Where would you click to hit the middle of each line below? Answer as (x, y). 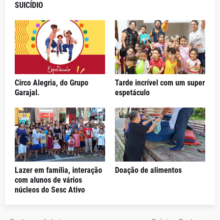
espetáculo (132, 92)
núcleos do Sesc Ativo (50, 190)
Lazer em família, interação (58, 170)
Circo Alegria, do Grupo (52, 82)
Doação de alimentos (148, 170)
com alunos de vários (48, 180)
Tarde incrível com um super (160, 82)
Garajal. (27, 92)
